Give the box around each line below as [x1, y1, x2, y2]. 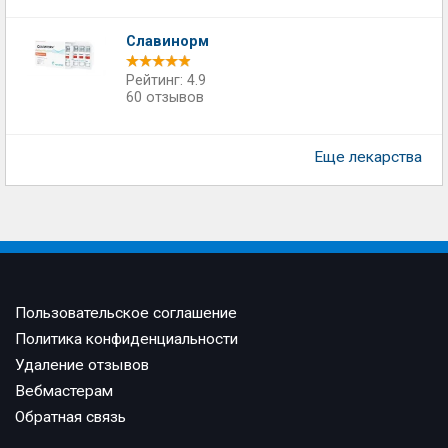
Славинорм [126, 33, 209, 50]
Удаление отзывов [15, 356, 149, 374]
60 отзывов [126, 89, 204, 106]
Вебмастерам [15, 382, 113, 400]
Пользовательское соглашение [15, 304, 237, 322]
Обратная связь [15, 408, 126, 426]
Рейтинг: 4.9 [126, 72, 206, 89]
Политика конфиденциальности [15, 330, 238, 348]
